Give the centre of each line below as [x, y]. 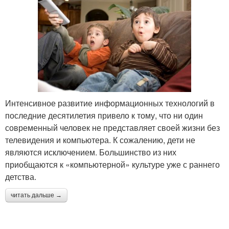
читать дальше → [36, 195]
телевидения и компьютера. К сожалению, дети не [100, 140]
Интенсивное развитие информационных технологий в [110, 103]
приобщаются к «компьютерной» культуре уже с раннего [112, 164]
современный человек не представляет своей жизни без [112, 127]
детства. [21, 176]
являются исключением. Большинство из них [91, 152]
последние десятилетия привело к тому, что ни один [104, 115]
